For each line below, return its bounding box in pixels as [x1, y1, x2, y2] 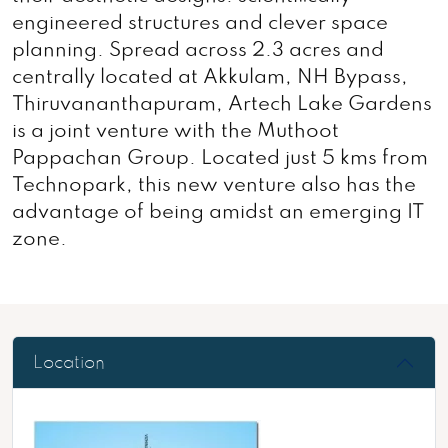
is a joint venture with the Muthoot [12, 123, 339, 141]
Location [33, 354, 105, 371]
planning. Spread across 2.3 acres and [12, 42, 384, 60]
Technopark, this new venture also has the [12, 177, 416, 195]
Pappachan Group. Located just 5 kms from [12, 150, 428, 168]
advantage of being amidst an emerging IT [12, 204, 424, 222]
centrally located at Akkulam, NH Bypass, [12, 69, 408, 87]
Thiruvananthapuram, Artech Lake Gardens [12, 96, 432, 114]
